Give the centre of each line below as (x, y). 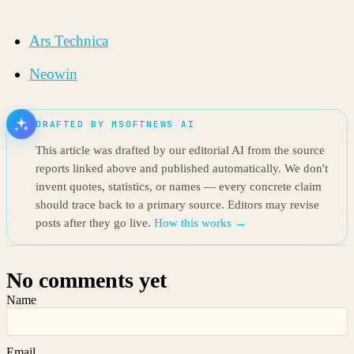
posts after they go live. (95, 223)
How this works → (200, 223)
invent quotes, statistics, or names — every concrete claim (179, 187)
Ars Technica (68, 41)
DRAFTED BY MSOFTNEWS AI (115, 124)
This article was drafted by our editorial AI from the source (180, 151)
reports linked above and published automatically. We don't (182, 169)
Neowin (53, 73)
